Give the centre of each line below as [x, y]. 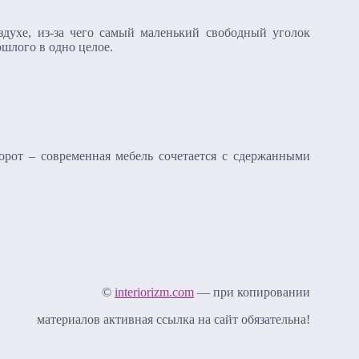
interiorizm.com [154, 292]
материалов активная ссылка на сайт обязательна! [173, 319]
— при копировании [252, 292]
